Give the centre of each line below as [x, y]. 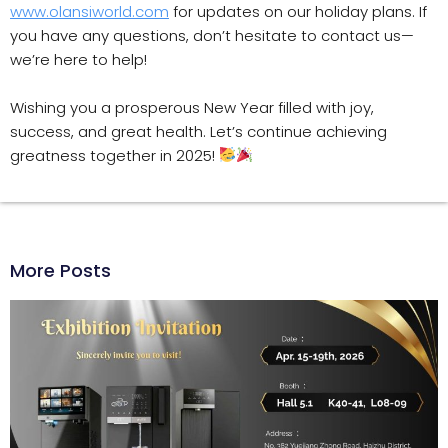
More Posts [60, 270]
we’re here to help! [78, 59]
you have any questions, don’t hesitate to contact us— [212, 35]
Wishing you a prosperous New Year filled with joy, [192, 107]
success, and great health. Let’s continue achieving [198, 131]
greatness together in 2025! [114, 155]
